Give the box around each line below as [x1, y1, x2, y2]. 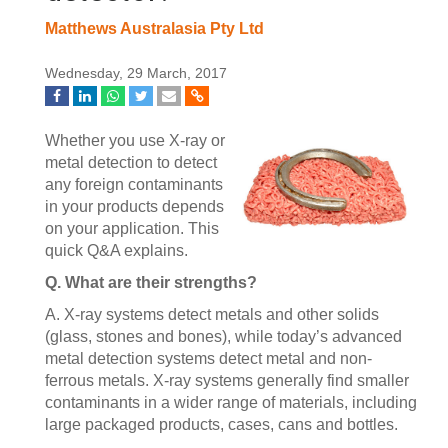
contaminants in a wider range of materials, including [45, 394, 417, 411]
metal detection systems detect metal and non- [45, 350, 372, 367]
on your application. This [45, 220, 219, 237]
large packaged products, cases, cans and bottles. [45, 416, 398, 433]
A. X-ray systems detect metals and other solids [45, 306, 379, 323]
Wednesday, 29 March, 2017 [45, 66, 227, 81]
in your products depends [45, 198, 224, 215]
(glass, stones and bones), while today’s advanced [45, 328, 402, 345]
